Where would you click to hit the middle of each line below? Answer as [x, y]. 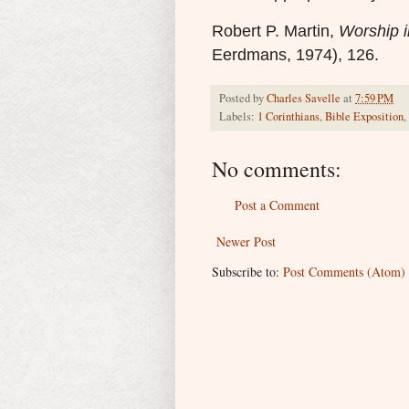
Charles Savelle [304, 98]
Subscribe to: [247, 271]
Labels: [238, 116]
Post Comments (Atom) [344, 271]
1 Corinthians [288, 116]
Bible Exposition [364, 116]
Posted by [243, 98]
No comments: [277, 168]
